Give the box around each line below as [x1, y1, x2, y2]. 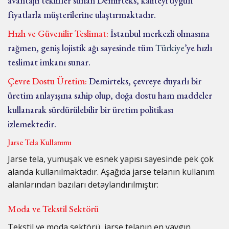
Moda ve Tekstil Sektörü [8, 202, 99, 215]
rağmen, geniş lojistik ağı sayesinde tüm [8, 42, 155, 54]
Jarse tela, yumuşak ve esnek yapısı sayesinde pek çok [8, 153, 214, 165]
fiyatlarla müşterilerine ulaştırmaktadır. [8, 9, 156, 21]
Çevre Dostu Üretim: [8, 75, 87, 87]
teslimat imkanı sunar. [8, 56, 90, 68]
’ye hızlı [185, 42, 212, 54]
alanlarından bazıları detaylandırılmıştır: [8, 179, 158, 191]
